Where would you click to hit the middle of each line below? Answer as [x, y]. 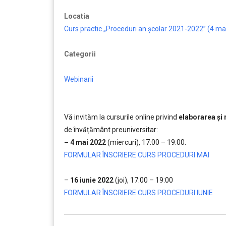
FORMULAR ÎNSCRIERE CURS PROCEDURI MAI [137, 155]
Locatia [77, 16]
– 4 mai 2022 [85, 142]
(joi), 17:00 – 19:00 [143, 180]
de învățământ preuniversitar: [111, 130]
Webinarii [79, 79]
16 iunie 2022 [91, 180]
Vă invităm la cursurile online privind [121, 117]
